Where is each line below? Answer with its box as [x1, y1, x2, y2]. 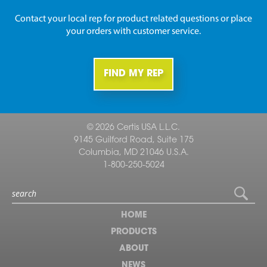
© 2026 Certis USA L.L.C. [87, 124, 180, 133]
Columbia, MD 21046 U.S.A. [78, 149, 189, 158]
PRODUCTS [110, 228, 157, 237]
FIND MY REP [104, 69, 163, 79]
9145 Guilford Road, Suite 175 [73, 136, 194, 145]
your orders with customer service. [66, 27, 201, 37]
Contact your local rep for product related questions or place [15, 14, 252, 24]
